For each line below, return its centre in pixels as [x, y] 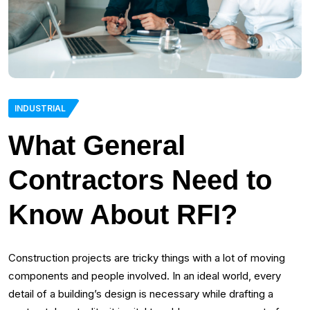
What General [97, 146]
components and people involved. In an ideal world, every [145, 276]
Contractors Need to [140, 180]
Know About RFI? [123, 215]
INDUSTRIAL [40, 109]
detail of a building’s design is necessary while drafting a [141, 294]
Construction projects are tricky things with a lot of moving [147, 258]
